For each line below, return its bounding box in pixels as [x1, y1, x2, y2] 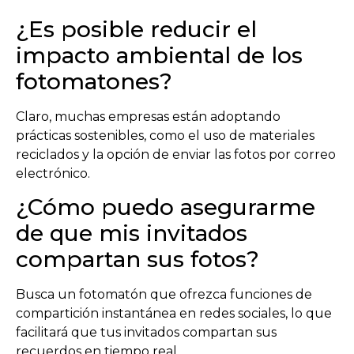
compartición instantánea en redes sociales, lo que [16, 306, 332, 322]
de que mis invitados [16, 220, 247, 247]
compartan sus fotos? [16, 246, 259, 273]
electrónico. [16, 165, 90, 181]
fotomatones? [16, 67, 172, 95]
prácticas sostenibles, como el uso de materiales [16, 127, 314, 143]
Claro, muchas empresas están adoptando [16, 108, 281, 124]
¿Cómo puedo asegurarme [16, 194, 315, 221]
